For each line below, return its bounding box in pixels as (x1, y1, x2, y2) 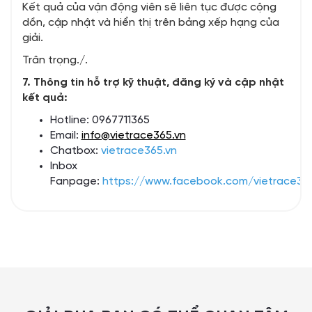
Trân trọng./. (22, 54, 88, 67)
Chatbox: (49, 145, 101, 157)
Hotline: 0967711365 (49, 114, 153, 127)
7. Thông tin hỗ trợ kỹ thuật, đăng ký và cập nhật (22, 77, 284, 89)
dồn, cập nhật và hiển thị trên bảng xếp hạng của (22, 17, 279, 29)
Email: (49, 130, 81, 142)
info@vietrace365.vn (81, 130, 186, 142)
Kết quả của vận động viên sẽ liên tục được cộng (22, 1, 276, 14)
